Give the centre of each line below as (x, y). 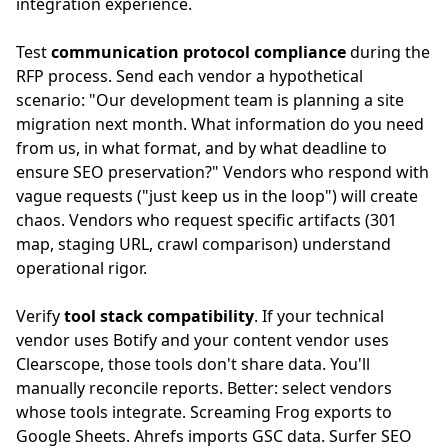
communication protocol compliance (198, 52)
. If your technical (319, 316)
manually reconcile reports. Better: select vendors (204, 388)
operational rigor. (81, 268)
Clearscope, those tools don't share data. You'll (193, 364)
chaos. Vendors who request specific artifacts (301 (206, 220)
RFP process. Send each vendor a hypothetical (189, 76)
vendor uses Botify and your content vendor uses (202, 340)
